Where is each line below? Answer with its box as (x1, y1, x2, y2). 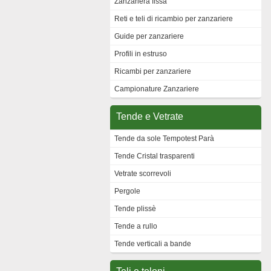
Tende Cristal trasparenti (114, 152, 195, 160)
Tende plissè (114, 204, 156, 213)
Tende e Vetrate (116, 111, 183, 122)
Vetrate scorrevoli (114, 169, 171, 178)
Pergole (114, 187, 140, 195)
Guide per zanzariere (114, 32, 184, 41)
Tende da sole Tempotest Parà (114, 134, 214, 143)
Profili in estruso (114, 50, 167, 58)
